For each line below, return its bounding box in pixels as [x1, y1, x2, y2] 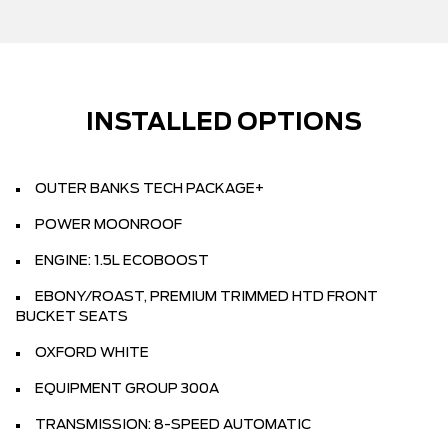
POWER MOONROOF [35, 218, 182, 232]
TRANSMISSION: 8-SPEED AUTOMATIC [35, 418, 311, 432]
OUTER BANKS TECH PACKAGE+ [35, 182, 264, 196]
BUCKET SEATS [16, 310, 128, 324]
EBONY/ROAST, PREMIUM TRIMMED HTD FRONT [35, 290, 378, 304]
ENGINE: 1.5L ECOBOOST [35, 254, 209, 268]
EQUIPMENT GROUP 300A [35, 382, 219, 396]
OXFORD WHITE [35, 346, 149, 360]
